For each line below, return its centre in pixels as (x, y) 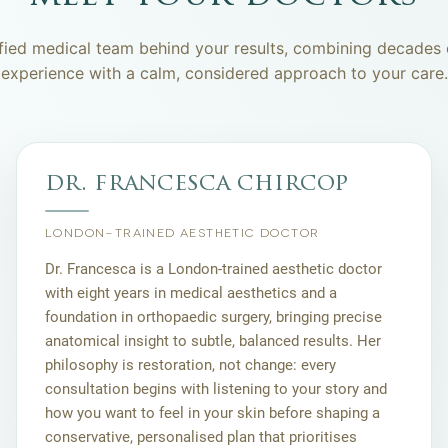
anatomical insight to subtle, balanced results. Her (213, 341)
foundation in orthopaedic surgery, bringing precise (213, 317)
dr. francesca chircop (197, 185)
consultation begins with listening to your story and (216, 389)
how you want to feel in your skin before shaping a (212, 413)
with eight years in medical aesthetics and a (191, 293)
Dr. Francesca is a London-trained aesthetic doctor (213, 269)
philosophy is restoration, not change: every (190, 365)
